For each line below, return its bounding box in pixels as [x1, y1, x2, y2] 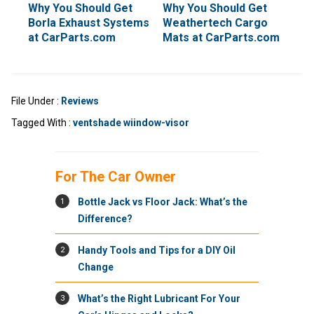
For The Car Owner [55, 168, 176, 186]
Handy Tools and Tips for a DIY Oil [78, 245, 235, 257]
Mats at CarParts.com [163, 31, 280, 45]
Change [78, 261, 114, 273]
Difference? [78, 213, 132, 225]
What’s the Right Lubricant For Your [78, 293, 240, 305]
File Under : [11, 95, 61, 107]
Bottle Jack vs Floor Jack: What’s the [78, 196, 247, 208]
